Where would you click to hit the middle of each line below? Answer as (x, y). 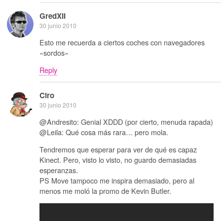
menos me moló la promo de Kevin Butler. (105, 191)
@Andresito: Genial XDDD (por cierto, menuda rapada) (126, 121)
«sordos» (54, 52)
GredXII (53, 16)
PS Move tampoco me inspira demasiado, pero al (117, 181)
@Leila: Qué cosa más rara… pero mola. (104, 132)
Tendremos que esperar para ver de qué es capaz (118, 149)
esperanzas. (59, 170)
